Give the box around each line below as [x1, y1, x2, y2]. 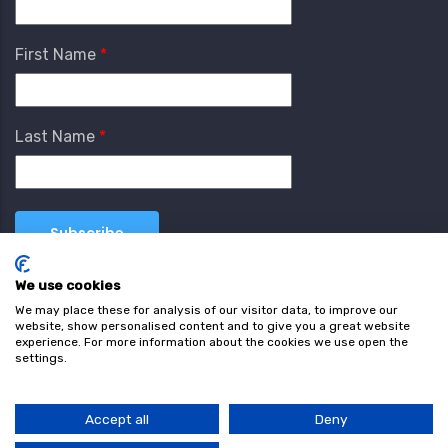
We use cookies [15, 277, 120, 293]
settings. [15, 351, 67, 365]
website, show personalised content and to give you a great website [15, 319, 410, 333]
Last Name [15, 126, 95, 146]
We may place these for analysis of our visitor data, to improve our [15, 303, 398, 317]
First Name [15, 44, 96, 64]
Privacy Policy [219, 378, 325, 398]
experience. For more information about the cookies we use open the [15, 335, 408, 349]
